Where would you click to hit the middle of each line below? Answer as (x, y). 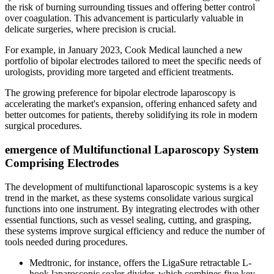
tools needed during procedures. (66, 242)
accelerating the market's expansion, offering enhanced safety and (131, 104)
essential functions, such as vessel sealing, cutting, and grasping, (128, 220)
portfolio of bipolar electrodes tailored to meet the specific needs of (133, 61)
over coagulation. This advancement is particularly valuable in (124, 18)
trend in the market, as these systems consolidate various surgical (129, 198)
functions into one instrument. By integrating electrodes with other (132, 209)
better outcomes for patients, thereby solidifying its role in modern (131, 115)
